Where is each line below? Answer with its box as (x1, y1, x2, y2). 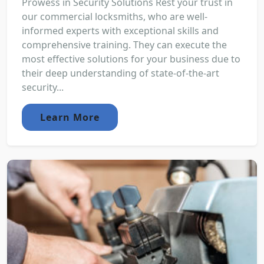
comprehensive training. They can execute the (22, 38, 227, 51)
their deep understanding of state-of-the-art (22, 66, 219, 80)
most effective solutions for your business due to (22, 52, 240, 65)
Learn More (40, 110, 100, 124)
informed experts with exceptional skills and (22, 24, 219, 37)
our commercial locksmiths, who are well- (22, 9, 207, 23)
